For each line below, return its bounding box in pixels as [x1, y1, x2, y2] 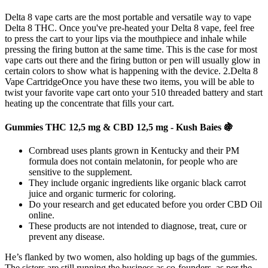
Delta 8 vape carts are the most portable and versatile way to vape [5, 12, 251, 23]
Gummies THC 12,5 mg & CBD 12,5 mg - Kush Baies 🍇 [5, 121, 233, 132]
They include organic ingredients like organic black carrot [29, 177, 246, 188]
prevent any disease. [29, 231, 105, 242]
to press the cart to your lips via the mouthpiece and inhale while [5, 33, 246, 44]
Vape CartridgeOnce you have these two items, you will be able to [5, 77, 254, 87]
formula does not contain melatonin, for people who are [29, 156, 237, 166]
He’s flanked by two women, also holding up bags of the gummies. [5, 251, 257, 262]
